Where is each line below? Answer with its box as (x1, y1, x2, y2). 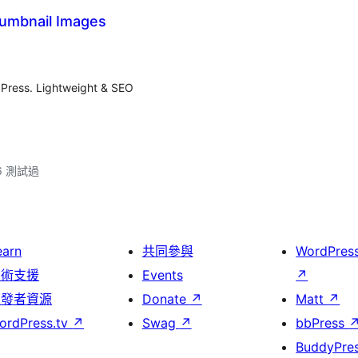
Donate (141, 291, 190, 307)
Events (141, 267, 183, 283)
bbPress (296, 315, 349, 331)
